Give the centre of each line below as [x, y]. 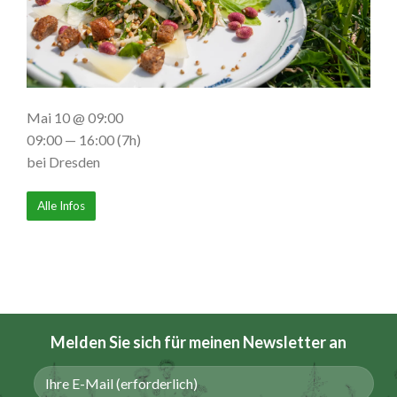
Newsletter [284, 342]
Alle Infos [61, 206]
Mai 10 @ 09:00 [75, 118]
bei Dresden [63, 162]
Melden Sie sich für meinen [147, 342]
